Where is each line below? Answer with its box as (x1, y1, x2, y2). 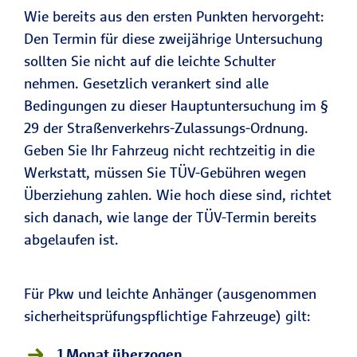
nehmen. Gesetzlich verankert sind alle (24, 74, 269, 92)
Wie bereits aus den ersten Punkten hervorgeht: (24, 7, 324, 25)
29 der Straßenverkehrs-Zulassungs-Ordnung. (24, 119, 308, 137)
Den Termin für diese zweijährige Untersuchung (24, 29, 323, 48)
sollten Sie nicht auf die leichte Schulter (24, 52, 276, 70)
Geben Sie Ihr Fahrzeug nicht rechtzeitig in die (24, 141, 315, 159)
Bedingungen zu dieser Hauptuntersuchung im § (24, 96, 328, 115)
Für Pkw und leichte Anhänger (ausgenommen (24, 284, 316, 303)
